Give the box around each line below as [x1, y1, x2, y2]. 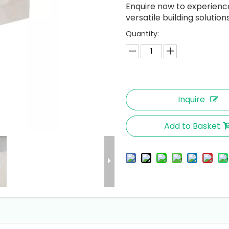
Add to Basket [164, 120, 221, 132]
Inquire [177, 94, 205, 105]
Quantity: [126, 29, 159, 39]
